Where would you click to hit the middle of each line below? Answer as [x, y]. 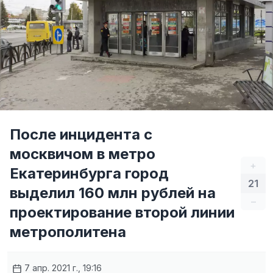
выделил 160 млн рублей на [113, 193]
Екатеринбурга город [89, 173]
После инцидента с [81, 134]
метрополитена [68, 232]
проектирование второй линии [122, 212]
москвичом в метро [83, 154]
